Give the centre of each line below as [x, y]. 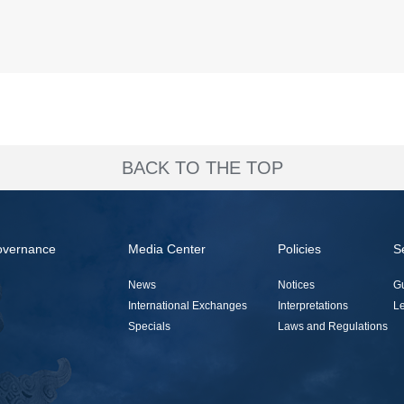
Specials [149, 326]
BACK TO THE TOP [202, 168]
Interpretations [313, 306]
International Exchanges [188, 306]
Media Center [167, 249]
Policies [299, 249]
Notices [296, 285]
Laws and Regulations [333, 326]
